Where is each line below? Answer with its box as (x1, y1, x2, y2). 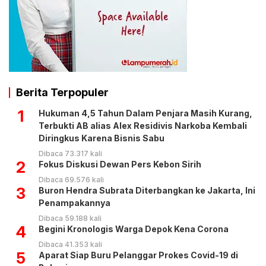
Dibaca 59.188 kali (39, 214, 102, 223)
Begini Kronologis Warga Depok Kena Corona (39, 224, 229, 235)
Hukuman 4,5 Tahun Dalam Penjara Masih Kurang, (39, 108, 252, 119)
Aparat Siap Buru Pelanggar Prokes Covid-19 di (39, 250, 238, 261)
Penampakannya (39, 198, 110, 208)
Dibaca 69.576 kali (39, 175, 104, 185)
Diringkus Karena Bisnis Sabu (39, 133, 164, 144)
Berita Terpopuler (16, 86, 109, 99)
